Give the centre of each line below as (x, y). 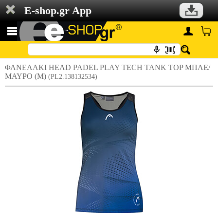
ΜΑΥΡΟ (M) (27, 76)
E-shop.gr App (58, 10)
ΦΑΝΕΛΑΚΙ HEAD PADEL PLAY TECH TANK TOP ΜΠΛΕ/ (108, 67)
